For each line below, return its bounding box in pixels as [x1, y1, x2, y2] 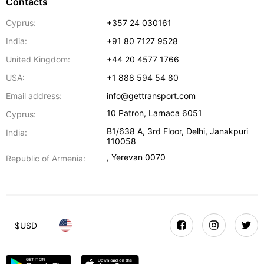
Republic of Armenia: [6, 153, 85, 163]
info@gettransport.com [107, 91, 196, 101]
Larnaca [148, 108, 180, 118]
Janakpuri [210, 126, 249, 136]
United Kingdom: [6, 54, 70, 64]
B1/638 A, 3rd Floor [107, 126, 182, 136]
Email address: [6, 91, 62, 101]
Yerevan [111, 152, 143, 162]
